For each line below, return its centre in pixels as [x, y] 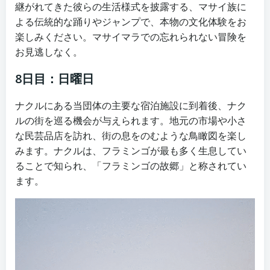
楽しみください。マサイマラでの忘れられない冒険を [131, 37]
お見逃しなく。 [49, 52]
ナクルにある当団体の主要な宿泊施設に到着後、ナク [131, 106]
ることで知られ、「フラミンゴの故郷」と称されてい [131, 166]
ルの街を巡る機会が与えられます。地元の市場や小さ [131, 121]
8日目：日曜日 [55, 79]
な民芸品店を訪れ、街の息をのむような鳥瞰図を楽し [131, 136]
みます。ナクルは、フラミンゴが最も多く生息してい [131, 151]
